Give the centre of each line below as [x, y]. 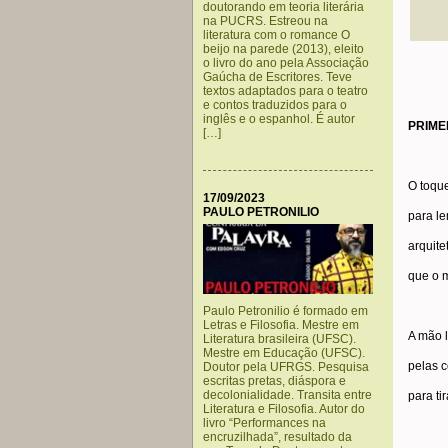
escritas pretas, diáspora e [274, 381]
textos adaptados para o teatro [285, 91]
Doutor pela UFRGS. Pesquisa [286, 367]
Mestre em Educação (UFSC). [284, 353]
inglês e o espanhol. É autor [279, 119]
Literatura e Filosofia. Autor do [284, 409]
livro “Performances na [264, 423]
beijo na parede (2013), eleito [283, 49]
